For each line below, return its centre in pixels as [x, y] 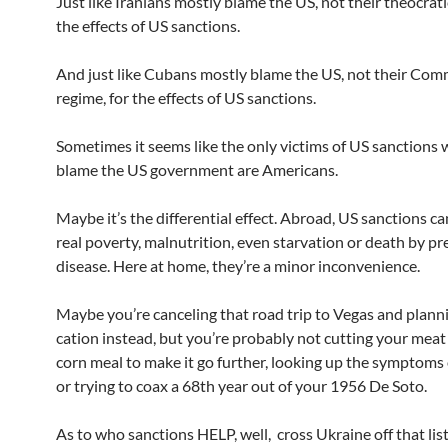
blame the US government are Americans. [197, 169]
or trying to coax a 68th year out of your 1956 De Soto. [241, 385]
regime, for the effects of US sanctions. [186, 97]
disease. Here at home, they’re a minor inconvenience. [238, 265]
